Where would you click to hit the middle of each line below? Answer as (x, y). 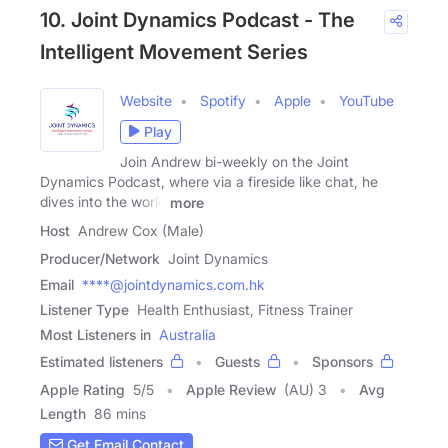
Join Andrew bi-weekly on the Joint (234, 161)
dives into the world (103, 201)
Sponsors (342, 361)
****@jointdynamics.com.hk (173, 284)
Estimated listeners (101, 361)
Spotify (223, 100)
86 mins (120, 413)
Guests (237, 361)
